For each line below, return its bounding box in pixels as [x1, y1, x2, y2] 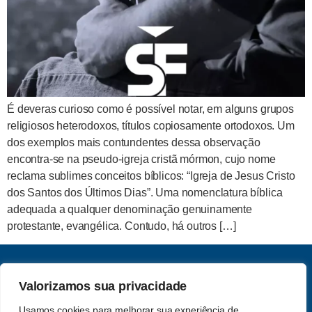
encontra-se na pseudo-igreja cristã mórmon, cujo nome [7, 153, 276, 165]
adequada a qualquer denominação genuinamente [7, 203, 252, 215]
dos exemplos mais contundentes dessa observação [7, 136, 260, 148]
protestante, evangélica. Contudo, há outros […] [7, 219, 236, 232]
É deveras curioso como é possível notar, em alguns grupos [7, 102, 294, 115]
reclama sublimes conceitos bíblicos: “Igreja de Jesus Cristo [7, 169, 295, 182]
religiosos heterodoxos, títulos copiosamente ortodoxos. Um [7, 119, 295, 132]
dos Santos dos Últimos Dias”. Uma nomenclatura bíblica [7, 186, 283, 198]
